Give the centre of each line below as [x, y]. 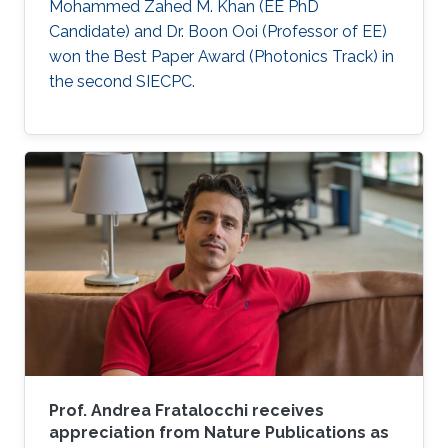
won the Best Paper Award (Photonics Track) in [221, 57]
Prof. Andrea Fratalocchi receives [186, 411]
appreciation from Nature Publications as [219, 433]
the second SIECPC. [122, 82]
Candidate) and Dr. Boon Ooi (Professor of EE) [218, 32]
